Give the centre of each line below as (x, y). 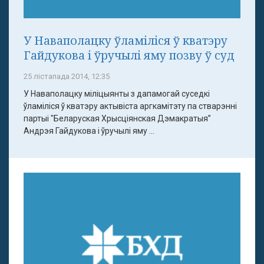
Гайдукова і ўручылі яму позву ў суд (129, 55)
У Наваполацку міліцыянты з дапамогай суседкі (117, 93)
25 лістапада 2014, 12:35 (67, 76)
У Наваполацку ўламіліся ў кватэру (126, 40)
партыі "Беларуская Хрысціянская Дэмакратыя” (117, 118)
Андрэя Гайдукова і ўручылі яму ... (89, 131)
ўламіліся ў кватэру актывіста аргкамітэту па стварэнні (130, 106)
